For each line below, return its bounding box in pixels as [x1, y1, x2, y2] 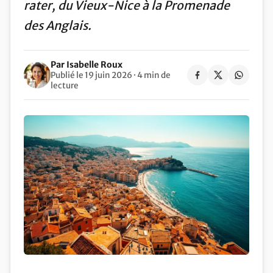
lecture [51, 80, 79, 91]
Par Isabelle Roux [51, 58, 122, 70]
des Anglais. [24, 18, 91, 34]
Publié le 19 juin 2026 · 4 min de [51, 69, 171, 80]
